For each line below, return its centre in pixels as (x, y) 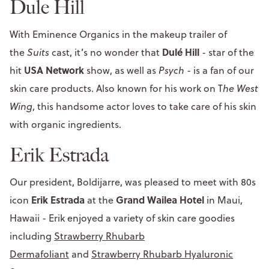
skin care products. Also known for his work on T (116, 88)
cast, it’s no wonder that (106, 52)
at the (100, 200)
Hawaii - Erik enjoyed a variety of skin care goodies (122, 218)
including (32, 236)
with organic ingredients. (65, 124)
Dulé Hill (182, 52)
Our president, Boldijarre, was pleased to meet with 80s (133, 182)
